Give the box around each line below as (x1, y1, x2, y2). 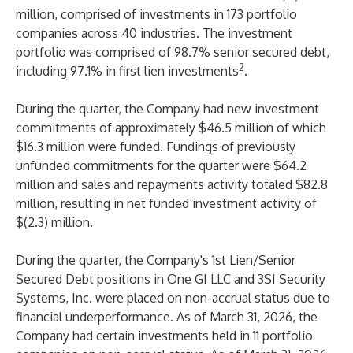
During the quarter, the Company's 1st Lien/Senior (16, 252, 295, 268)
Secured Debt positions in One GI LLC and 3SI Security (16, 271, 325, 287)
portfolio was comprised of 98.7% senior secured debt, (16, 44, 329, 60)
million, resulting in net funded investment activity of (16, 195, 317, 211)
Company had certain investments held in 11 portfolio (16, 328, 313, 344)
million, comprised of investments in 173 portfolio (16, 6, 297, 22)
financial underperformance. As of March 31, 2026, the (16, 309, 318, 325)
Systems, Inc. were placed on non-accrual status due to (16, 290, 330, 306)
